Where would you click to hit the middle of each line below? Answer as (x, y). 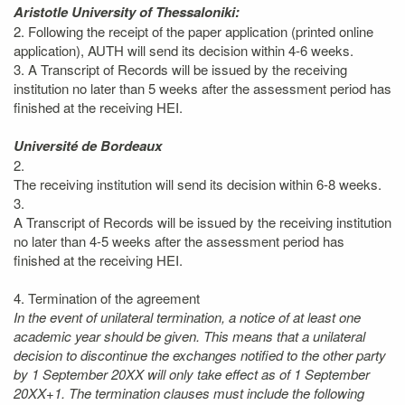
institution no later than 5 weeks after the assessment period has (202, 88)
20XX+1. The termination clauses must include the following (189, 392)
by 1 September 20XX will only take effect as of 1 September (192, 373)
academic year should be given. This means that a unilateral (189, 335)
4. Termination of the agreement (107, 297)
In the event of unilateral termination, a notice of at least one (187, 316)
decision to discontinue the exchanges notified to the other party (200, 354)
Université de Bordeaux (88, 145)
